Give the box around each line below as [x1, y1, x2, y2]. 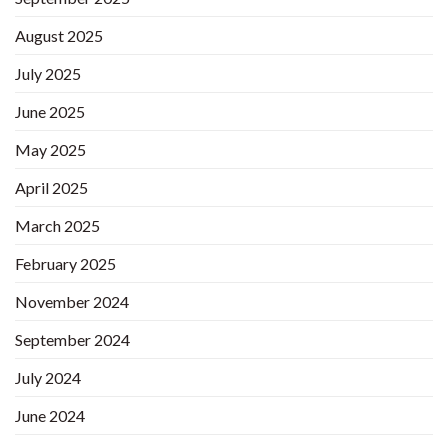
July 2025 [15, 64, 81, 84]
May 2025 [15, 140, 86, 160]
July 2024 [15, 368, 81, 388]
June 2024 [15, 406, 85, 426]
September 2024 [15, 330, 130, 350]
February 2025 [15, 254, 116, 274]
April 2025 [15, 178, 88, 198]
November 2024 [15, 292, 129, 312]
